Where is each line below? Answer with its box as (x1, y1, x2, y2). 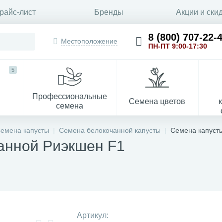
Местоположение (61, 37, 117, 45)
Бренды (94, 7, 124, 16)
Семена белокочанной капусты (59, 126, 161, 134)
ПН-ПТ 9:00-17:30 (148, 42, 207, 50)
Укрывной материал (74, 152, 148, 161)
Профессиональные (32, 92, 108, 101)
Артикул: (76, 211, 109, 220)
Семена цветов (129, 97, 186, 106)
